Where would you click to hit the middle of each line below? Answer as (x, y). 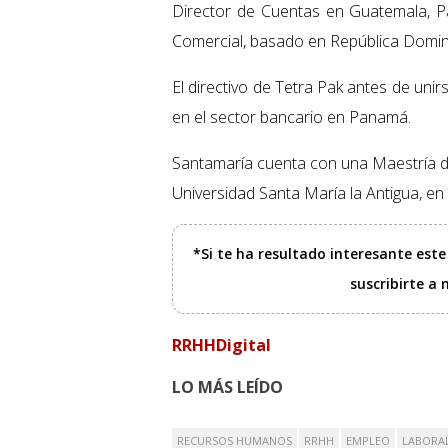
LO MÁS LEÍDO (227, 387)
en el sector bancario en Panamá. (291, 117)
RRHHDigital (221, 345)
